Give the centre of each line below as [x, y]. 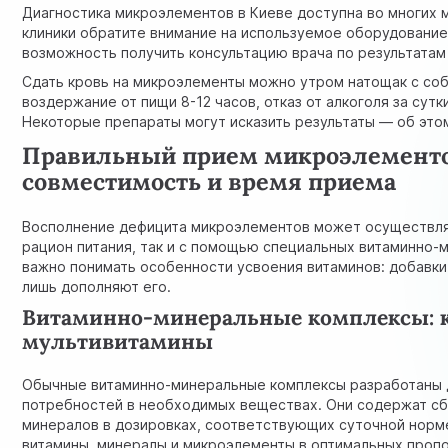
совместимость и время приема [209, 180]
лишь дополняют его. [97, 286]
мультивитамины [118, 342]
